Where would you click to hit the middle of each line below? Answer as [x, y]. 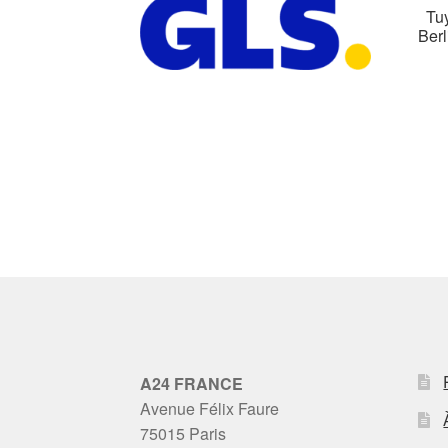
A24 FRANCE [192, 383]
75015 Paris [183, 433]
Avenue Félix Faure [210, 408]
